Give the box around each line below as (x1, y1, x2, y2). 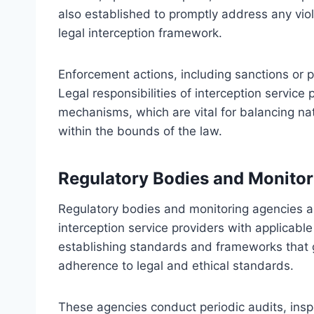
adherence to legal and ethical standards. (58, 258, 294, 273)
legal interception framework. (58, 25, 222, 40)
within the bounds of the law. (58, 123, 222, 138)
